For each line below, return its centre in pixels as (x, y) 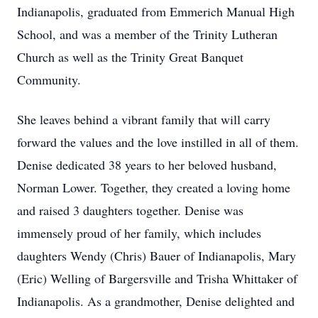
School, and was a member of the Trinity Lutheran (147, 34)
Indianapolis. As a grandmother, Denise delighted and (156, 301)
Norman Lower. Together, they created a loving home (154, 187)
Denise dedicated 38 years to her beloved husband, (147, 165)
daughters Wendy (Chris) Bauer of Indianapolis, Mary (157, 256)
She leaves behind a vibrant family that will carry (144, 119)
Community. (49, 79)
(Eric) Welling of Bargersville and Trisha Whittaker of (157, 278)
